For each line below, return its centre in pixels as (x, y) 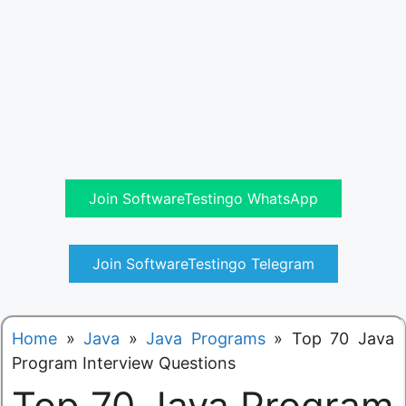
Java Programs (206, 338)
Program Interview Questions (124, 362)
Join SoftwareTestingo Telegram (203, 263)
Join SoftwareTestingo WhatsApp (203, 198)
